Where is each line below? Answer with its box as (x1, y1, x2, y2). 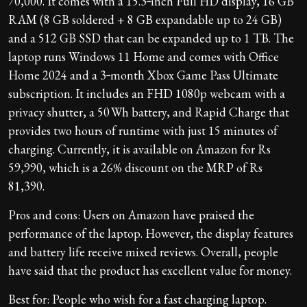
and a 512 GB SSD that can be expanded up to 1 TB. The (8, 30, 294, 47)
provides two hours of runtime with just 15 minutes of (8, 123, 278, 139)
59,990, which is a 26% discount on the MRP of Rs (8, 160, 262, 176)
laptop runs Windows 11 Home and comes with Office (8, 49, 279, 65)
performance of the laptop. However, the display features (8, 225, 293, 242)
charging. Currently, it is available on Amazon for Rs (8, 141, 271, 158)
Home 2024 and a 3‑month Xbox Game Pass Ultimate (8, 67, 278, 84)
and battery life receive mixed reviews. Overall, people (8, 244, 278, 260)
